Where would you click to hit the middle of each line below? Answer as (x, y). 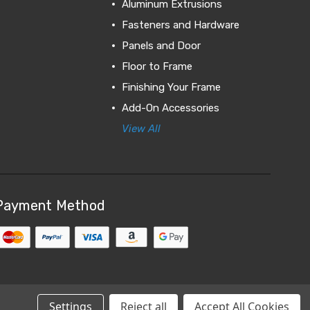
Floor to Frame (157, 66)
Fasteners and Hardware (180, 25)
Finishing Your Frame (171, 87)
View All (141, 128)
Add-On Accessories (170, 108)
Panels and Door (161, 45)
